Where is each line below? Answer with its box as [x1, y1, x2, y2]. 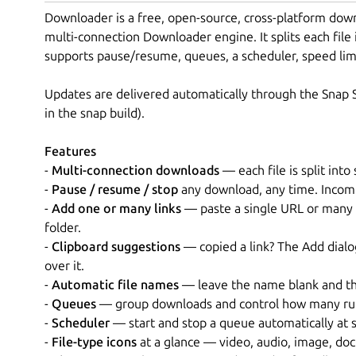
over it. [44, 257, 84, 273]
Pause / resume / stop [52, 181, 178, 196]
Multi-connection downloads [52, 162, 219, 177]
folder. [44, 219, 81, 234]
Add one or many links [52, 200, 181, 215]
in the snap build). [44, 105, 145, 120]
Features [44, 143, 96, 158]
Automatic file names [52, 277, 179, 292]
